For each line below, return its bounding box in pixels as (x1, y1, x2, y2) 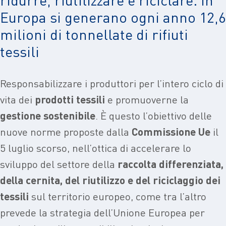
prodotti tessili (35, 92, 105, 106)
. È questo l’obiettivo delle (95, 108, 212, 123)
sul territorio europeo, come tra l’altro (29, 189, 206, 203)
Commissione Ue (132, 125, 210, 139)
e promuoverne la (105, 92, 189, 106)
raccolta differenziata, (118, 157, 223, 171)
